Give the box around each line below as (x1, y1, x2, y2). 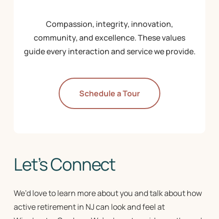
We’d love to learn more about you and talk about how (14, 188, 202, 199)
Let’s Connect (14, 153, 116, 176)
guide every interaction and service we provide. (23, 46, 196, 57)
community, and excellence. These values (34, 32, 185, 44)
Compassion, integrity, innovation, (46, 19, 173, 30)
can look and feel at (94, 201, 165, 213)
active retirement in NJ (14, 201, 94, 213)
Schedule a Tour (79, 88, 140, 99)
